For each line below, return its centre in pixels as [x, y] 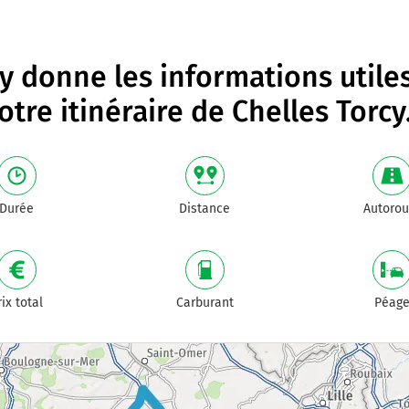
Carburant [204, 303]
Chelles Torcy [318, 111]
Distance [204, 209]
